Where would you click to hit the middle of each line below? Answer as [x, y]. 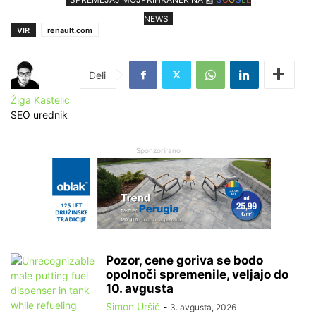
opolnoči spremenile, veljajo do [197, 274]
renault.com [70, 30]
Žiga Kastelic [40, 99]
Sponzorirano [158, 150]
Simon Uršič [133, 306]
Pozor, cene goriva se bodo [184, 260]
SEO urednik [39, 114]
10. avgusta [140, 288]
